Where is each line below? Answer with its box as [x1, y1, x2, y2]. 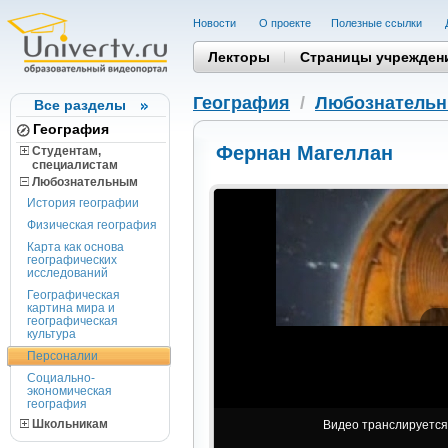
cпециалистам [20, 158, 118, 172]
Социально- [27, 371, 95, 385]
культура [27, 327, 76, 341]
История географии [27, 196, 139, 210]
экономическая [27, 384, 112, 398]
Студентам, [29, 144, 101, 158]
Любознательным [29, 175, 138, 189]
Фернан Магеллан [216, 142, 393, 164]
